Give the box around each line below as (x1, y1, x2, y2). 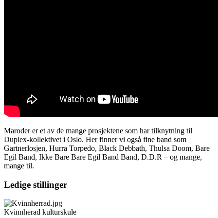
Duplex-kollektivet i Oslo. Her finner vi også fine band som (4, 135, 186, 144)
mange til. (4, 161, 34, 170)
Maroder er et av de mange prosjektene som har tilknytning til (4, 126, 192, 135)
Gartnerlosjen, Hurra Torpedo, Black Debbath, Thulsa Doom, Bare (4, 144, 210, 152)
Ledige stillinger (4, 179, 67, 190)
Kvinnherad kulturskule (4, 208, 76, 217)
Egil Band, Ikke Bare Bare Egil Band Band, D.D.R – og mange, (4, 152, 202, 161)
